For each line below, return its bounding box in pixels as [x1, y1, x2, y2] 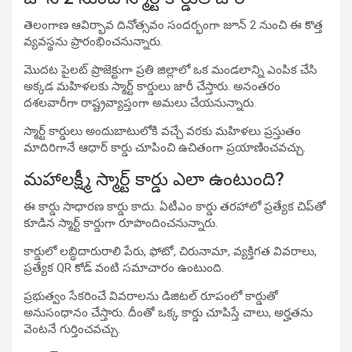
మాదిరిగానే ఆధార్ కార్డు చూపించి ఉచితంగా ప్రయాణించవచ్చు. [24, 140, 306, 155]
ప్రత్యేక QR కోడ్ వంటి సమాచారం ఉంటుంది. [24, 260, 224, 275]
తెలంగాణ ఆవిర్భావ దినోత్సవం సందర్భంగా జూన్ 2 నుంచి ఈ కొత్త [24, 17, 323, 32]
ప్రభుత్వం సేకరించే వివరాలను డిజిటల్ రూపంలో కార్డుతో [24, 288, 278, 303]
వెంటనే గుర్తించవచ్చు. [24, 321, 120, 336]
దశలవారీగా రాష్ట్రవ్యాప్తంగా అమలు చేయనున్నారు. [24, 95, 256, 110]
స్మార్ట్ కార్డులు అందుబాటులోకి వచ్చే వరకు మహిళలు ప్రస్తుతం [24, 123, 301, 138]
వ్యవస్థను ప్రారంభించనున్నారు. [24, 34, 163, 49]
